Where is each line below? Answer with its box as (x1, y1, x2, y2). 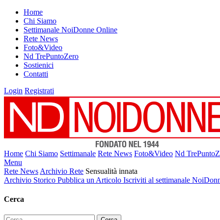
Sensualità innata (85, 167, 137, 175)
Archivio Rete (40, 167, 83, 175)
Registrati (25, 86, 54, 95)
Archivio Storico (4, 176, 57, 184)
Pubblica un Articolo (57, 176, 123, 184)
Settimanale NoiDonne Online (24, 26, 117, 34)
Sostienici (24, 61, 54, 69)
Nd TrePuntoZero (24, 52, 79, 60)
